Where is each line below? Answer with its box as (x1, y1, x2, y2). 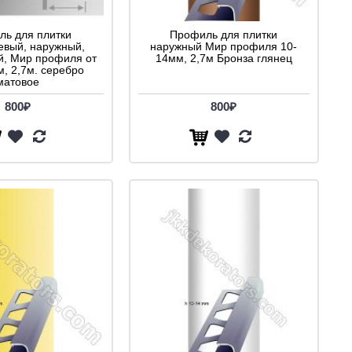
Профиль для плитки (170, 27, 277, 41)
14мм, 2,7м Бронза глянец (155, 51, 292, 64)
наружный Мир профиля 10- (150, 39, 297, 53)
